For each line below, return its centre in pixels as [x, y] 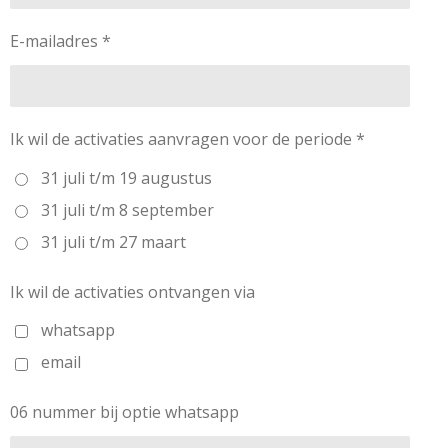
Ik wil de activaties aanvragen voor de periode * [187, 139]
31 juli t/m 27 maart [113, 242]
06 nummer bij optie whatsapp [124, 412]
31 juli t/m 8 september [127, 209]
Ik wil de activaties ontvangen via [132, 291]
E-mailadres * [60, 41]
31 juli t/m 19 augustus [126, 177]
